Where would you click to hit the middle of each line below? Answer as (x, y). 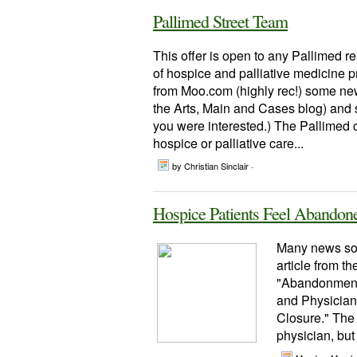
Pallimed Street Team (220, 21)
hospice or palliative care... (228, 143)
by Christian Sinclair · (213, 166)
